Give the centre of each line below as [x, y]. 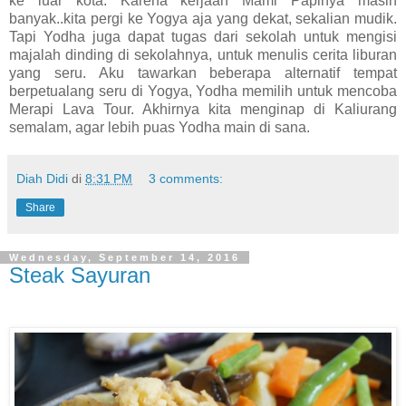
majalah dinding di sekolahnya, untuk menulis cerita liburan [203, 54]
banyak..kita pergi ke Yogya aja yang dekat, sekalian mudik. [203, 18]
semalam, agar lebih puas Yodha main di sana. [159, 127]
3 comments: [186, 178]
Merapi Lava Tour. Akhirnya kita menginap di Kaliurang [203, 109]
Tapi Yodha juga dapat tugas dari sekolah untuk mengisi [203, 36]
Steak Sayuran [80, 275]
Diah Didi [42, 178]
